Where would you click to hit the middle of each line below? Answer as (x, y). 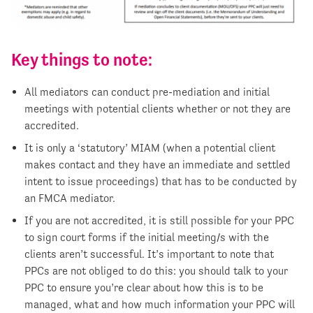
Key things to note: (82, 60)
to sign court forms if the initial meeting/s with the (147, 238)
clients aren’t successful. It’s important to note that (150, 254)
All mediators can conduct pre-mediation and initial (147, 92)
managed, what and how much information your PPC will (160, 305)
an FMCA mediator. (70, 198)
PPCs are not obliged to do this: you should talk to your (156, 271)
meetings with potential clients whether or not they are (158, 109)
